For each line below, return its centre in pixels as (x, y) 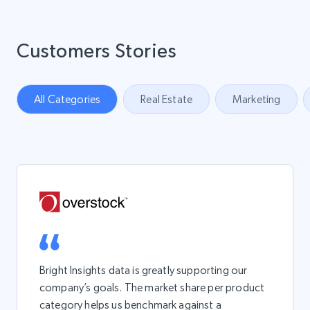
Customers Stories (97, 51)
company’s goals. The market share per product (152, 288)
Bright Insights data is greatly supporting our (144, 271)
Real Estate (167, 100)
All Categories (67, 100)
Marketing (257, 100)
